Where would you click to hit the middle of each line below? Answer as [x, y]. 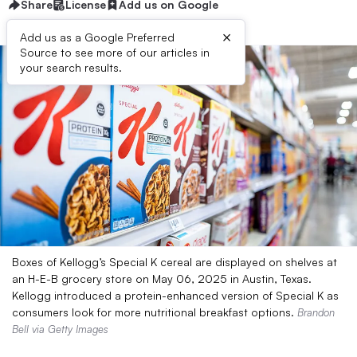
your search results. [71, 67]
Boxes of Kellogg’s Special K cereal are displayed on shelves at [175, 262]
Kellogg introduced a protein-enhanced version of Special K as [175, 295]
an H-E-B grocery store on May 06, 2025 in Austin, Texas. [162, 279]
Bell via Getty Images [60, 329]
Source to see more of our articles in [115, 52]
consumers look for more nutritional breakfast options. [155, 312]
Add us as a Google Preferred [97, 37]
